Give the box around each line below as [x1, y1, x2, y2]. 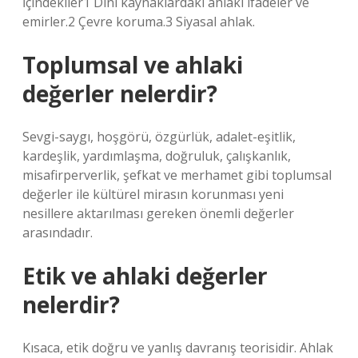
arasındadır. [22, 224, 93, 241]
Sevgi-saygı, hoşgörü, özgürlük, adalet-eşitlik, [22, 128, 296, 145]
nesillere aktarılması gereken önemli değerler [22, 205, 294, 222]
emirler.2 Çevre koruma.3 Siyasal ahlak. [22, 13, 255, 30]
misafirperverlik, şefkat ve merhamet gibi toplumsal [22, 166, 332, 184]
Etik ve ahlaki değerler [22, 261, 268, 291]
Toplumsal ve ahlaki [22, 50, 243, 80]
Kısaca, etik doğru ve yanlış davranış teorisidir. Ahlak [22, 339, 333, 356]
